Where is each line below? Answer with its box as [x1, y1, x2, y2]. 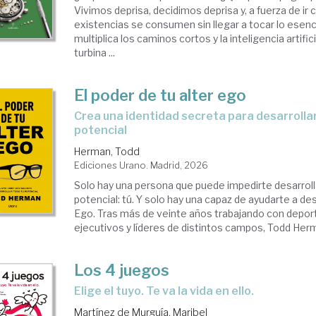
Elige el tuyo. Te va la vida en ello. [81, 284, 255, 298]
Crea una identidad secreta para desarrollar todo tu [74, 109, 83, 123]
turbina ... [74, 47, 116, 59]
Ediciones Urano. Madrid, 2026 [74, 159, 209, 171]
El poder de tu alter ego [74, 86, 247, 104]
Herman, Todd [74, 145, 140, 157]
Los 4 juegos [74, 261, 170, 279]
